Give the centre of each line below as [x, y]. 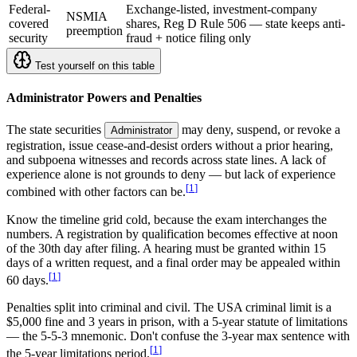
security [28, 37]
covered [29, 23]
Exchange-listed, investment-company [222, 9]
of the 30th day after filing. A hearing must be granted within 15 [166, 248]
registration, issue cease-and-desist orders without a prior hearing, [170, 146]
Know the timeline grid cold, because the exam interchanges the [167, 219]
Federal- [29, 9]
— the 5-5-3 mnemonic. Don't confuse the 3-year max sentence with [178, 336]
